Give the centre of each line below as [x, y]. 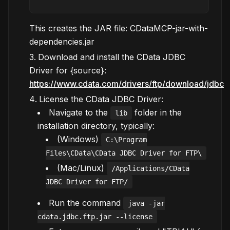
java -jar [146, 203]
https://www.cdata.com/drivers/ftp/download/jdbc [127, 84]
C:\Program [126, 140]
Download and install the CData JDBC [112, 57]
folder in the [157, 112]
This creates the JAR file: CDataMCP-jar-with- [119, 28]
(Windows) [79, 139]
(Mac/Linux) [82, 168]
